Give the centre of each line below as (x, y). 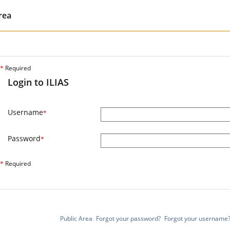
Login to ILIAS (38, 82)
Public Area (76, 219)
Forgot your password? (128, 219)
